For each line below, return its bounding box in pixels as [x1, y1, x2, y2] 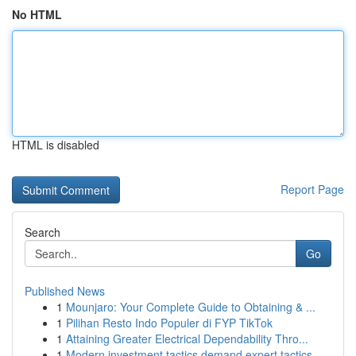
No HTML [12, 6, 62, 22]
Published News [25, 283, 105, 299]
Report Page [281, 181, 344, 197]
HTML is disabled [12, 137, 99, 153]
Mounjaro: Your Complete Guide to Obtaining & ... [66, 299, 315, 315]
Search [25, 224, 60, 240]
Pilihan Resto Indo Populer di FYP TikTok [66, 315, 273, 331]
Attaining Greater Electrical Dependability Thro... [66, 331, 308, 346]
